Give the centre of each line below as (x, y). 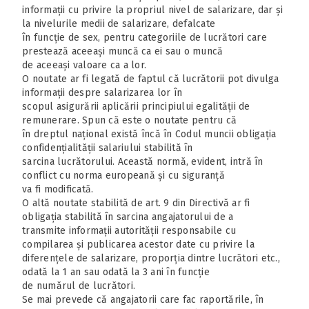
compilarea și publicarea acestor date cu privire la (138, 244)
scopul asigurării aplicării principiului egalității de (136, 106)
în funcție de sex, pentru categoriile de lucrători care (144, 37)
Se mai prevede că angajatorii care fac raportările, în (143, 299)
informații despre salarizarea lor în (102, 92)
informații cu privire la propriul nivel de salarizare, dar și (153, 10)
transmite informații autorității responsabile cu (129, 230)
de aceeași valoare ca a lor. (84, 65)
